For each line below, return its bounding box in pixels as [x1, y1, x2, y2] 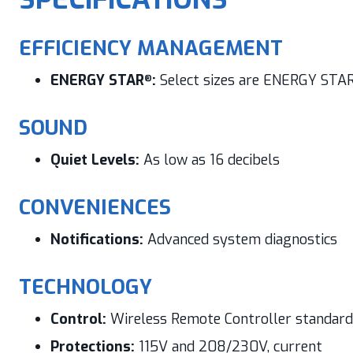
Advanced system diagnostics [143, 230, 337, 249]
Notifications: [50, 230, 143, 249]
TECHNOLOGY [18, 273, 152, 301]
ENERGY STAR [50, 71, 144, 90]
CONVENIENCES [18, 194, 171, 221]
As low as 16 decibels [139, 150, 280, 169]
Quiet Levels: [50, 150, 139, 169]
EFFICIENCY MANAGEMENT [18, 35, 283, 62]
